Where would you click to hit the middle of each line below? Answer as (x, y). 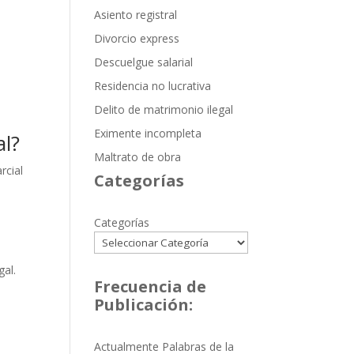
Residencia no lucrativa (153, 86)
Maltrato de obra (138, 157)
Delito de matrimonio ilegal (164, 109)
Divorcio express (137, 38)
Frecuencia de (151, 286)
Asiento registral (136, 15)
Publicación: (144, 305)
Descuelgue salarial (144, 62)
